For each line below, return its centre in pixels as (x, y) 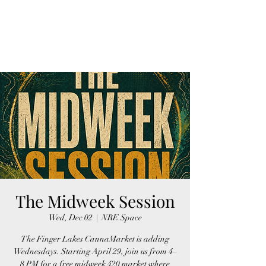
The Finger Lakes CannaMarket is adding (95, 239)
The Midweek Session (95, 201)
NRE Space (121, 217)
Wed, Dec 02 (70, 217)
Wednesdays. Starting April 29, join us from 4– (95, 251)
